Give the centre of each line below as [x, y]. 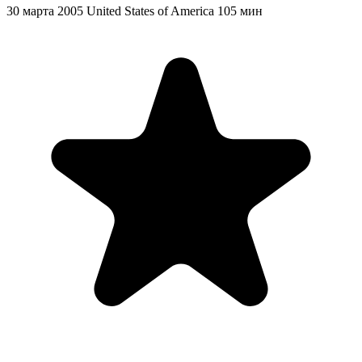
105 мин [240, 11]
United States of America [150, 11]
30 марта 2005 [45, 11]
